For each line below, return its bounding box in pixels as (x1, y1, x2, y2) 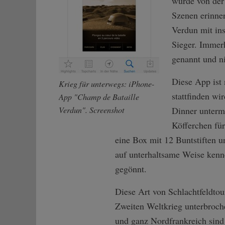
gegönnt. (115, 163, 147, 175)
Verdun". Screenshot (59, 104, 125, 116)
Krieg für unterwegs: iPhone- (59, 78, 154, 89)
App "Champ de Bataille (59, 91, 139, 102)
